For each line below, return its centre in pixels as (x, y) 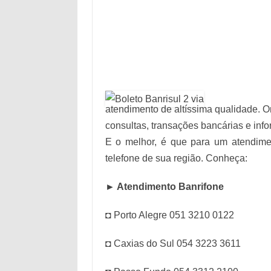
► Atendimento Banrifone (164, 187)
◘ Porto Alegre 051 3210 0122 (169, 215)
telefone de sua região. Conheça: (176, 158)
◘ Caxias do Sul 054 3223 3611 (173, 243)
